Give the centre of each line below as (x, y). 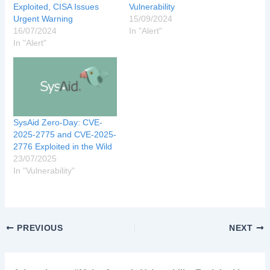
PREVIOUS (39, 228)
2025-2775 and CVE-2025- (65, 135)
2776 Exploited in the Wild (63, 147)
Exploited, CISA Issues (56, 6)
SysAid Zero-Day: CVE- (58, 123)
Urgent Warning (43, 18)
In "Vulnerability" (44, 171)
